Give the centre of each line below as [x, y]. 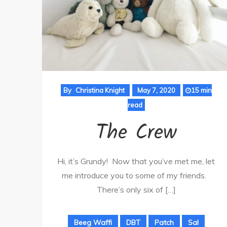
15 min [201, 90]
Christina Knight [100, 90]
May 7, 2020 [156, 90]
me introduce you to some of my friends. [136, 176]
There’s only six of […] [136, 190]
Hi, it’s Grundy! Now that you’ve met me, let [136, 161]
